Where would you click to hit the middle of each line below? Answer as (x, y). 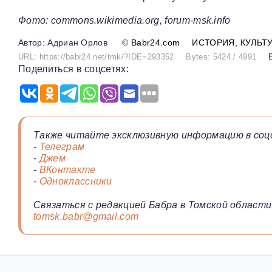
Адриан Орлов (78, 42)
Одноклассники (76, 181)
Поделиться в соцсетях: (74, 69)
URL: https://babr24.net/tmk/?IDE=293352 (96, 57)
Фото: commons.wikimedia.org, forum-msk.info (124, 20)
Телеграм (62, 147)
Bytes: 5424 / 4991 (221, 57)
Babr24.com (156, 42)
